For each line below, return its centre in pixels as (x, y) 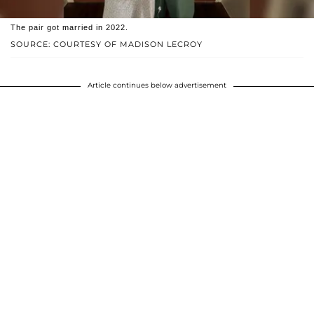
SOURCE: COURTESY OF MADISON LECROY (107, 44)
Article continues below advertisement (157, 85)
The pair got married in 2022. (69, 27)
